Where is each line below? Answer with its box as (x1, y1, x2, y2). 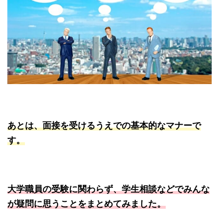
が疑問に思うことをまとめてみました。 (7, 198, 166, 209)
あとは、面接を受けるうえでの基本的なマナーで (7, 120, 201, 131)
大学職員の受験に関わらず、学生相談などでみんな (7, 183, 210, 194)
